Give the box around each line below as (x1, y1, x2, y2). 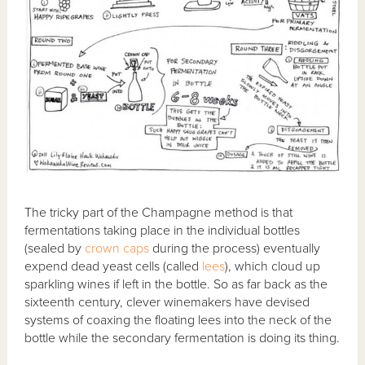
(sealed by (24, 240, 86, 257)
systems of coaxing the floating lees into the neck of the (24, 311, 332, 328)
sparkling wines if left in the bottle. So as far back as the (24, 275, 328, 292)
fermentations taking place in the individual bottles (24, 222, 301, 239)
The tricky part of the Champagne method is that (24, 204, 293, 221)
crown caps (85, 240, 150, 257)
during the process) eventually (149, 240, 321, 257)
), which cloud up (225, 257, 321, 275)
